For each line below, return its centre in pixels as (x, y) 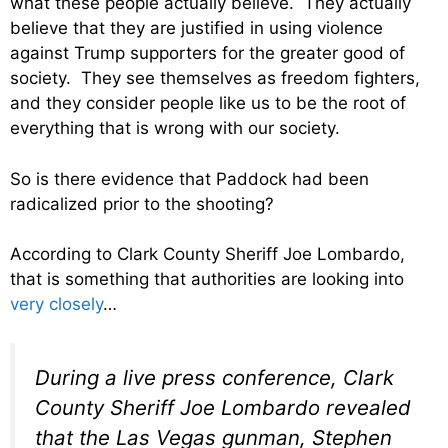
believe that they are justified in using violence (196, 28)
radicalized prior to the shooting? (142, 203)
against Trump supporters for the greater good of (207, 53)
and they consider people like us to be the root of (208, 103)
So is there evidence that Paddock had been (189, 178)
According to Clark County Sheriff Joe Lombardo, (207, 254)
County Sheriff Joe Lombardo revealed (223, 407)
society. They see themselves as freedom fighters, (215, 78)
